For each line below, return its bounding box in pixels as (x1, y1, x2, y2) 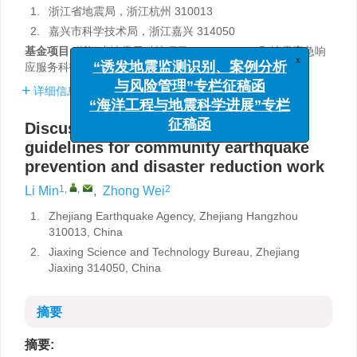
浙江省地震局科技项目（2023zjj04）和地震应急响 (76, 45, 326, 57)
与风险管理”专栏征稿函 (122, 69, 273, 86)
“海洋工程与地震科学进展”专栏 (97, 88, 299, 105)
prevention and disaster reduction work (25, 158, 324, 175)
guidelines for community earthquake (25, 139, 309, 156)
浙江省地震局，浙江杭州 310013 (49, 5, 213, 18)
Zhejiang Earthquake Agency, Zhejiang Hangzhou (49, 210, 298, 222)
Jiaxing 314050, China (49, 261, 161, 274)
